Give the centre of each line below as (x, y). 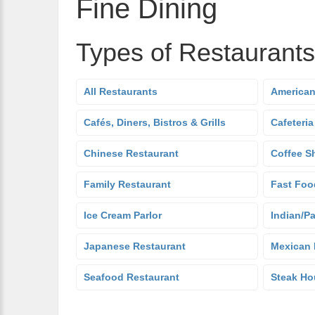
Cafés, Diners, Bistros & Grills (155, 122)
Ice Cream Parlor (123, 215)
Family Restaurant (127, 184)
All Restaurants (121, 91)
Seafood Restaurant (131, 277)
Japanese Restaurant (135, 246)
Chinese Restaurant (131, 153)
